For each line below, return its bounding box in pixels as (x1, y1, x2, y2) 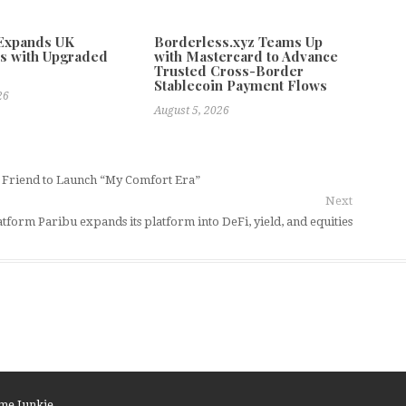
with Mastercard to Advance (154, 47, 339, 65)
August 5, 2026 (154, 104, 230, 117)
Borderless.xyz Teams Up (154, 33, 324, 51)
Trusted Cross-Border (154, 62, 304, 80)
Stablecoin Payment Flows (154, 76, 328, 94)
